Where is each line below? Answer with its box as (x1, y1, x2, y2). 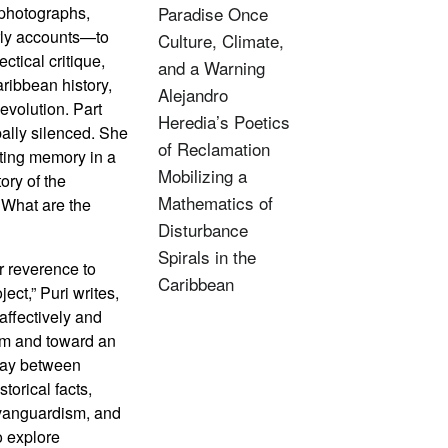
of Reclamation (157, 135, 270, 161)
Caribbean (157, 270, 234, 296)
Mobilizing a (157, 162, 247, 188)
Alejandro (157, 81, 228, 107)
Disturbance (157, 216, 248, 242)
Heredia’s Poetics (157, 108, 290, 134)
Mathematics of (157, 189, 273, 215)
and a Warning (157, 54, 265, 80)
